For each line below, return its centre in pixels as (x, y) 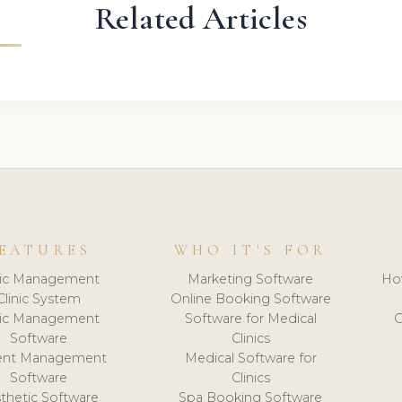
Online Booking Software (250, 298)
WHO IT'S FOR (251, 251)
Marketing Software (251, 279)
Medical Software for (250, 358)
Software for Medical (250, 318)
